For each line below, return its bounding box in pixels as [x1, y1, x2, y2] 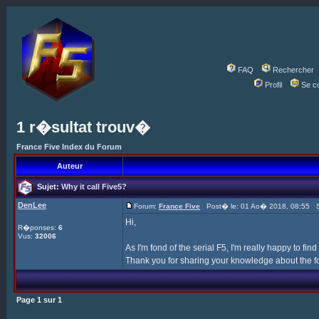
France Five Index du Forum [16, 142, 122, 151]
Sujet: [33, 182, 61, 192]
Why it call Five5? [61, 182, 127, 192]
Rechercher [273, 66, 314, 74]
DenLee [18, 201, 46, 209]
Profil [265, 80, 282, 89]
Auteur [56, 162, 83, 170]
